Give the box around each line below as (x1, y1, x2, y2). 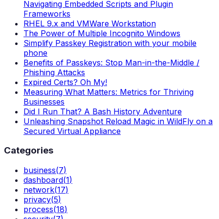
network (23, 185, 54, 195)
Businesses (23, 96, 65, 107)
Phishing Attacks (23, 67, 85, 77)
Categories (4, 145, 53, 156)
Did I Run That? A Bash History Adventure (23, 106, 182, 116)
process (23, 204, 53, 215)
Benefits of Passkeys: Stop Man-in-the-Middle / (23, 57, 199, 67)
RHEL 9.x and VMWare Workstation (23, 18, 156, 28)
